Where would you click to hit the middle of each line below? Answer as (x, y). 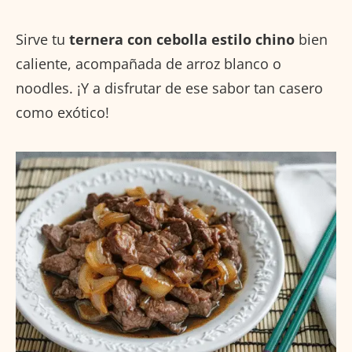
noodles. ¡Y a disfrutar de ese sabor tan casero (169, 88)
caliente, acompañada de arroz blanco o (148, 64)
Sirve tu (42, 40)
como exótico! (62, 113)
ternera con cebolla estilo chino (182, 40)
